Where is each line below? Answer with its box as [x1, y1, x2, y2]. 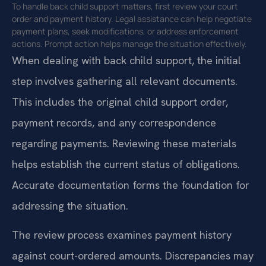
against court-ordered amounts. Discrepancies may [12, 249, 254, 263]
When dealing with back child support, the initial [12, 53, 241, 67]
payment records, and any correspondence [12, 115, 216, 129]
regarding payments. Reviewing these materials [12, 136, 236, 150]
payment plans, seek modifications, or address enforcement [12, 25, 239, 37]
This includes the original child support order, [12, 94, 228, 109]
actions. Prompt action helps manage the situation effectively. [12, 37, 247, 49]
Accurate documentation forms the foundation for [12, 178, 249, 192]
